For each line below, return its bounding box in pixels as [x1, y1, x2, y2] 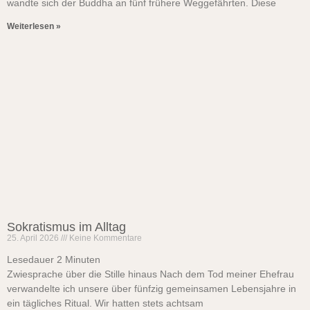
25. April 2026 [7, 233, 61, 243]
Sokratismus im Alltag [7, 220, 126, 234]
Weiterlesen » [7, 21, 61, 31]
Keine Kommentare [67, 233, 142, 243]
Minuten [65, 254, 100, 265]
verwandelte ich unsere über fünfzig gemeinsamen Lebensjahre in [7, 283, 296, 294]
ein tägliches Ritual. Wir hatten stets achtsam [7, 298, 203, 309]
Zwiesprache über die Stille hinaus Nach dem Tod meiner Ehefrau [7, 268, 294, 280]
